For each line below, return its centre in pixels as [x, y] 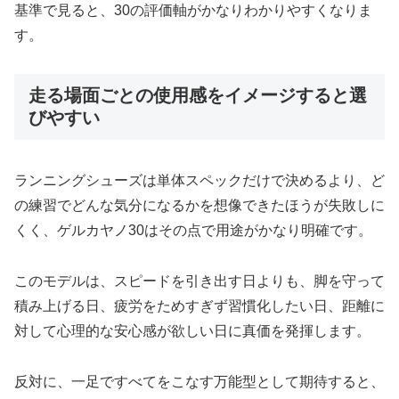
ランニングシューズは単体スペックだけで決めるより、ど [199, 181]
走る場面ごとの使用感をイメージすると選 [198, 96]
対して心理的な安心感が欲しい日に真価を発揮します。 [192, 331]
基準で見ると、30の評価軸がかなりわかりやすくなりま [193, 11]
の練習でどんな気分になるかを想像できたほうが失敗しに [199, 206]
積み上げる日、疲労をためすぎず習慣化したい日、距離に [199, 306]
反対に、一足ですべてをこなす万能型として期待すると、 [199, 382]
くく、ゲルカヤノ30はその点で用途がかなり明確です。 [193, 231]
